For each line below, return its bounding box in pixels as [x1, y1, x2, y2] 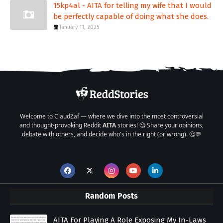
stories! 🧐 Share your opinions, [116, 121, 204, 130]
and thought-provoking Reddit [19, 121, 103, 130]
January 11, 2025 [60, 24, 99, 31]
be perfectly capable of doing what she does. [53, 12, 209, 21]
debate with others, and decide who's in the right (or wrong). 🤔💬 [22, 130, 201, 139]
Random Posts [85, 191, 138, 201]
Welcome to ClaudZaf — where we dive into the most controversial [19, 112, 204, 121]
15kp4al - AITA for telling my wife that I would [53, 1, 212, 10]
